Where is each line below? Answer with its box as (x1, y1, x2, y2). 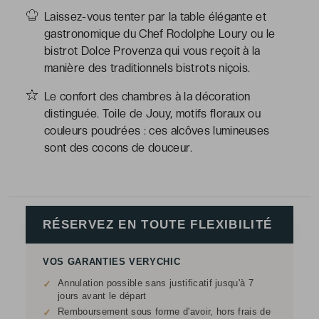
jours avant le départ (58, 291, 147, 301)
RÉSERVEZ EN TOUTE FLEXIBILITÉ (43, 218, 273, 231)
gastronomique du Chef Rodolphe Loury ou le (44, 27, 276, 41)
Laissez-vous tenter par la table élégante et (44, 10, 267, 23)
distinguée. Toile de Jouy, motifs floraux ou (44, 107, 261, 120)
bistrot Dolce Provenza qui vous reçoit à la (44, 44, 261, 58)
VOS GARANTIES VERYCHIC (43, 256, 181, 267)
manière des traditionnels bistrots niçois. (44, 61, 251, 75)
